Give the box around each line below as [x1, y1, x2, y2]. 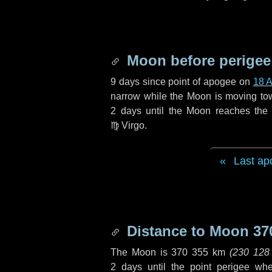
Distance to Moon [123, 223, 253, 239]
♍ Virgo [110, 120, 144, 131]
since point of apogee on [139, 76, 253, 87]
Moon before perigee [123, 52, 271, 69]
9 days [110, 76, 140, 87]
